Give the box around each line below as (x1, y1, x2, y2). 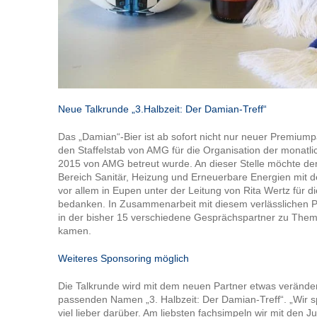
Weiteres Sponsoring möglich (58, 252, 190, 264)
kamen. (58, 224, 92, 236)
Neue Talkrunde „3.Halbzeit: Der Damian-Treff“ (58, 103, 267, 115)
